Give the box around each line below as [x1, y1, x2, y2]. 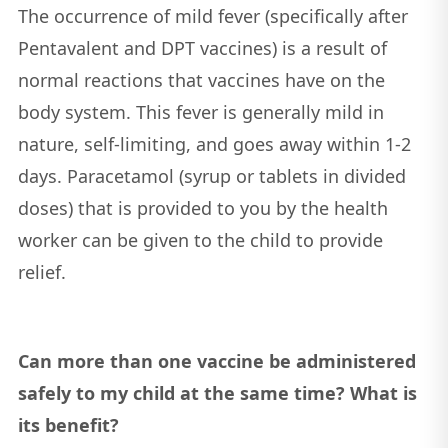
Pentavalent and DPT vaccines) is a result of [17, 35, 387, 60]
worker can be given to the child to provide [17, 227, 383, 252]
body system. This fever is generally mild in [17, 99, 384, 124]
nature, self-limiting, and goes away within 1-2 [17, 131, 411, 156]
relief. [17, 259, 66, 284]
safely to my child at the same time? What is [17, 380, 417, 405]
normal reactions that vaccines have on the [17, 67, 385, 92]
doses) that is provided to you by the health [17, 195, 388, 220]
